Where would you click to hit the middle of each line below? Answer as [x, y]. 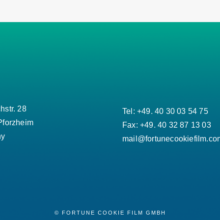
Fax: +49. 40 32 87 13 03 [167, 125]
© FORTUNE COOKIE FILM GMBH [110, 212]
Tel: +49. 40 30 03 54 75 [165, 111]
